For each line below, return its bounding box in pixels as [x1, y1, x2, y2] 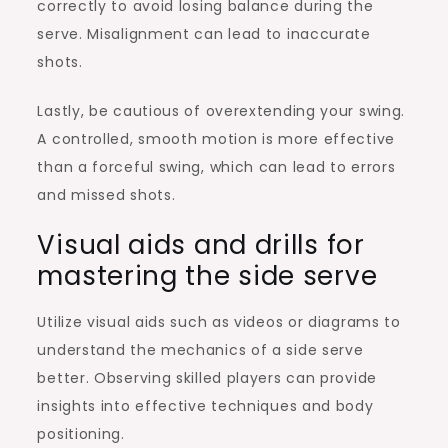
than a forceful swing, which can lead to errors [37, 156, 396, 177]
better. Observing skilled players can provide [37, 367, 377, 388]
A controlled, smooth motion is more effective [37, 128, 395, 149]
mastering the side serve [37, 257, 378, 294]
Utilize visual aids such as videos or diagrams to [37, 311, 401, 332]
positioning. [37, 423, 125, 444]
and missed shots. [37, 184, 176, 205]
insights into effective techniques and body [37, 395, 374, 416]
